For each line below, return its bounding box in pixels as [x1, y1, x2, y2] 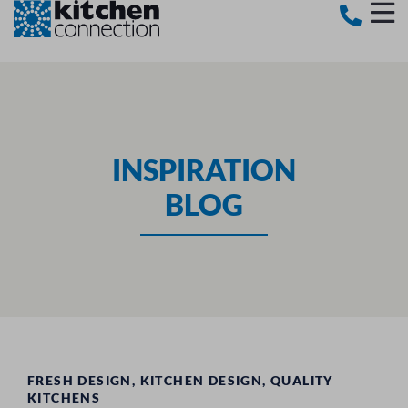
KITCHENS [27, 390, 101, 405]
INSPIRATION [112, 151, 296, 188]
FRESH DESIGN [27, 372, 132, 388]
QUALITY [270, 372, 333, 388]
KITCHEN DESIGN [139, 372, 263, 388]
